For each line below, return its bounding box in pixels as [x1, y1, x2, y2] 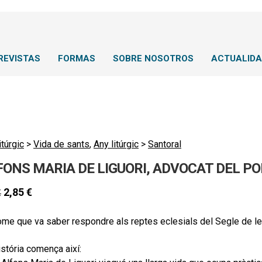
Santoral [148, 139, 181, 150]
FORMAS [58, 53, 95, 64]
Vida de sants [33, 139, 89, 150]
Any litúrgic [94, 139, 139, 150]
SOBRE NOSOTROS [113, 53, 194, 64]
